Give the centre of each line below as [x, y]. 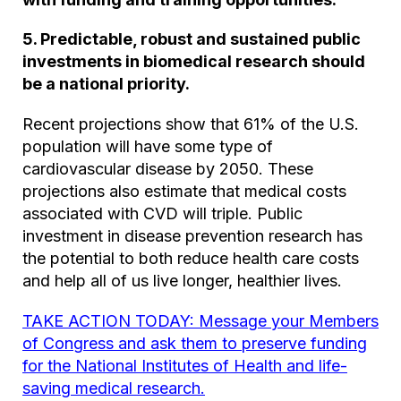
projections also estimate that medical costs [184, 192]
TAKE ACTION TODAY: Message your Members [200, 321]
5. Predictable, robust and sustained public [192, 39]
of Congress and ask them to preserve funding [195, 344]
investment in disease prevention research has [192, 236]
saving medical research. [114, 388]
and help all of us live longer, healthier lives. [182, 281]
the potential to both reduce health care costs [191, 259]
